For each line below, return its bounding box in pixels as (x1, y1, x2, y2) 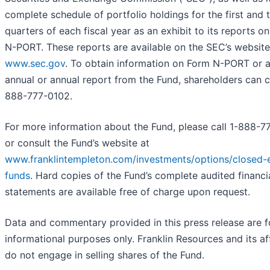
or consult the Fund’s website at (5, 137, 149, 149)
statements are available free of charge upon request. (5, 186, 250, 198)
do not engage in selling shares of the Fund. (5, 249, 204, 262)
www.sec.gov (5, 57, 65, 70)
